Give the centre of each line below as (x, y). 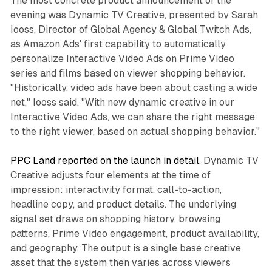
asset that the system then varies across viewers (120, 263)
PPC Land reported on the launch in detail (104, 161)
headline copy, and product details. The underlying (123, 205)
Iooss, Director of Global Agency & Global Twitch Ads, (131, 30)
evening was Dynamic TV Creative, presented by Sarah (134, 15)
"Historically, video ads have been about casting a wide (134, 88)
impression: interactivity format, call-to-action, (116, 190)
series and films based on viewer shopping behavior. (127, 73)
